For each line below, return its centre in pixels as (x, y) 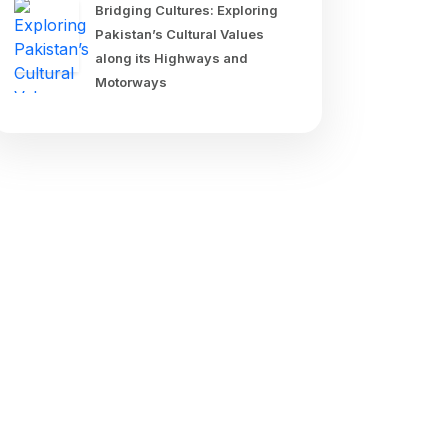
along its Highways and (171, 58)
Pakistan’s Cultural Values (179, 34)
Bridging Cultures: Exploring (186, 10)
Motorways (131, 82)
